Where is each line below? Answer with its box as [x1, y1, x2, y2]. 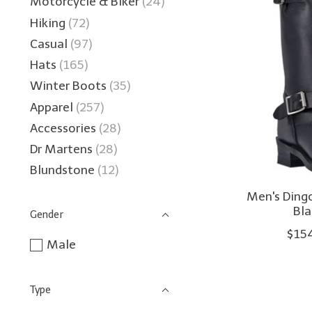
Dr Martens [30, 141, 93, 157]
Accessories [30, 120, 99, 136]
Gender [30, 208, 63, 221]
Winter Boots [30, 78, 107, 94]
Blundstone [30, 162, 95, 178]
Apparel [30, 99, 76, 115]
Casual [30, 36, 68, 52]
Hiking [30, 15, 68, 31]
